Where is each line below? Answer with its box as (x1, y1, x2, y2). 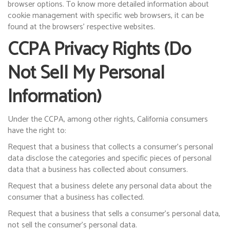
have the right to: (8, 124, 66, 138)
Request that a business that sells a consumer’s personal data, (8, 207, 220, 221)
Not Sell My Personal (8, 58, 165, 88)
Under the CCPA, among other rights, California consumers (8, 112, 208, 126)
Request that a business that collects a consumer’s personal (8, 140, 213, 154)
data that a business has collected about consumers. (8, 163, 188, 177)
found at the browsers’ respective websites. (8, 20, 155, 34)
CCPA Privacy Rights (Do (8, 34, 191, 65)
